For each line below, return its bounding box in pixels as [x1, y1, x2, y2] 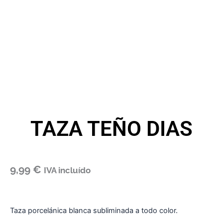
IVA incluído [44, 165, 91, 176]
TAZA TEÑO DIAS [30, 116, 193, 141]
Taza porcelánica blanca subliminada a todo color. [10, 206, 178, 215]
